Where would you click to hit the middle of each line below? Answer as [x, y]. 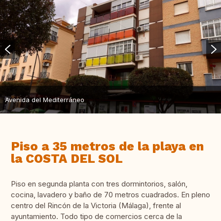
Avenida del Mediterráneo [45, 99]
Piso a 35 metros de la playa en [107, 147]
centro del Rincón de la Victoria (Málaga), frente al [96, 206]
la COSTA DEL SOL [67, 159]
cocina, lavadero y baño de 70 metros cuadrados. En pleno [110, 195]
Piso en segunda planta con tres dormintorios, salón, [99, 184]
